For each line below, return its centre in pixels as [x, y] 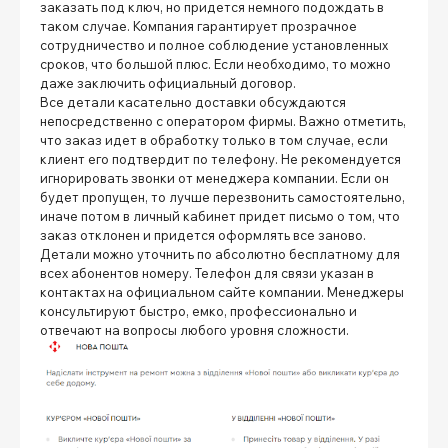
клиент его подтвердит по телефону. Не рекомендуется [220, 159]
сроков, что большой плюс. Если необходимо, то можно [215, 64]
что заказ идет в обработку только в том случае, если [214, 140]
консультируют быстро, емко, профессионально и [198, 311]
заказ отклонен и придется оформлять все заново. [203, 235]
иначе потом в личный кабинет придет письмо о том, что [220, 216]
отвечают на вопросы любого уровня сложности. [196, 330]
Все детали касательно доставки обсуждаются [193, 102]
